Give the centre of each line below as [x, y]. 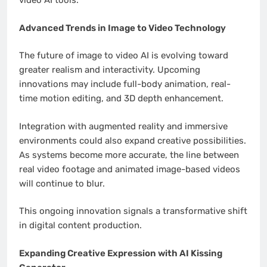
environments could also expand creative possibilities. [133, 140]
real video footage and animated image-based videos [130, 169]
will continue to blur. [62, 183]
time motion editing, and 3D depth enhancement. [121, 99]
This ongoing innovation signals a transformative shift [133, 211]
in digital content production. [80, 226]
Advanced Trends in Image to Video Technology [122, 28]
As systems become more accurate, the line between [129, 155]
